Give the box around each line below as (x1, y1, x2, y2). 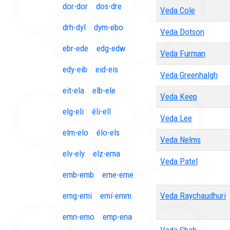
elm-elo (63, 127, 88, 138)
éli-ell (92, 106, 111, 117)
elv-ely (63, 148, 85, 159)
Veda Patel (160, 156, 198, 166)
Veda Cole (160, 5, 195, 15)
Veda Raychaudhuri (160, 190, 226, 201)
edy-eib (63, 64, 87, 74)
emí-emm (100, 190, 131, 201)
